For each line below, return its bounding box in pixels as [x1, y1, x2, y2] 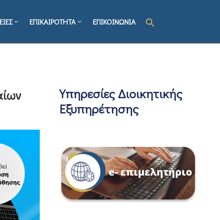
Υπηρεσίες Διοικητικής [59, 85, 182, 102]
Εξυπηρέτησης [59, 101, 138, 117]
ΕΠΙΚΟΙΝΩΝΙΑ [93, 17, 136, 27]
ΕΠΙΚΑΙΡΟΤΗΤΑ [29, 17, 76, 27]
